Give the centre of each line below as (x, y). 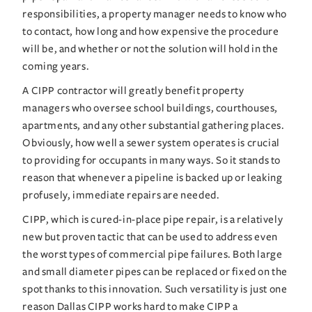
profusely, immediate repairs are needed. (121, 195)
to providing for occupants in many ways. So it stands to (152, 160)
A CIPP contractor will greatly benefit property (133, 90)
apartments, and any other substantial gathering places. (154, 125)
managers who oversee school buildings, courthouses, (150, 108)
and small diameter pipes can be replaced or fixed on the (155, 271)
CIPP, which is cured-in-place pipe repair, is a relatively (153, 219)
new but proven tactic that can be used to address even (150, 236)
